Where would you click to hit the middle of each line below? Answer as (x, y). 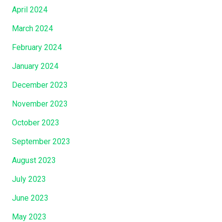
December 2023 (40, 85)
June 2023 (30, 198)
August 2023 (34, 160)
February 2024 (37, 47)
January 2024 (35, 66)
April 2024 (30, 9)
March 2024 (32, 28)
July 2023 (29, 179)
